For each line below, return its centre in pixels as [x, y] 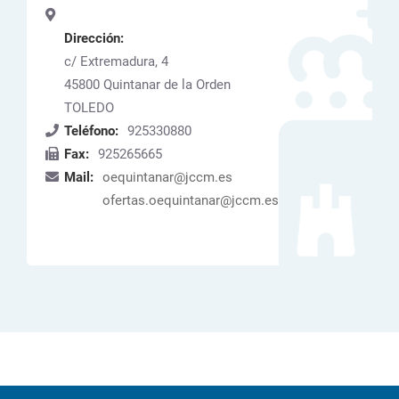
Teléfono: [91, 131]
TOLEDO [89, 108]
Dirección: [94, 38]
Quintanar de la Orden [167, 85]
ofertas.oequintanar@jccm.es [191, 200]
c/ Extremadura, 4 [116, 61]
